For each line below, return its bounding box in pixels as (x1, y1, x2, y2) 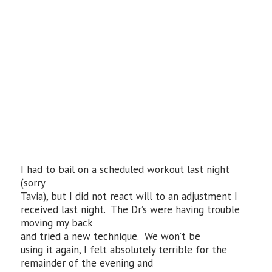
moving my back (21, 216, 93, 229)
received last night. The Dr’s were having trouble (21, 203, 240, 216)
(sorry (21, 176, 46, 189)
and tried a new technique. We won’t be (21, 229, 201, 243)
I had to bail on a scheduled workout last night (21, 163, 230, 176)
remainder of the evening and (21, 256, 154, 270)
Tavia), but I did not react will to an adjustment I (21, 189, 238, 203)
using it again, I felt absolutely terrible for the (21, 243, 228, 256)
